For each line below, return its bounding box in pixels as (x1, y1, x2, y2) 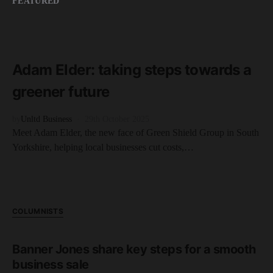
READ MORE (12, 25, 67, 35)
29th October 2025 (85, 115, 149, 124)
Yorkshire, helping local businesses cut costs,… (12, 142, 194, 153)
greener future (12, 83, 110, 101)
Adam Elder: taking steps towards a (12, 61, 252, 79)
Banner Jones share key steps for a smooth (12, 242, 256, 257)
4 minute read (19, 48, 67, 58)
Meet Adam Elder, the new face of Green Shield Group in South (12, 127, 259, 138)
